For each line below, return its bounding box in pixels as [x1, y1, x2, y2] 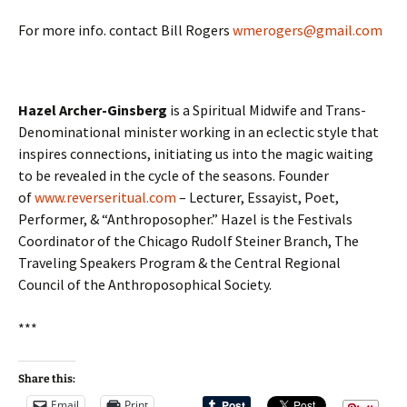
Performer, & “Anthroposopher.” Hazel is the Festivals [18, 209, 352, 228]
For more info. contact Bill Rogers [18, 20, 233, 39]
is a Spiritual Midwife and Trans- [167, 100, 366, 119]
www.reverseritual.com [35, 187, 176, 206]
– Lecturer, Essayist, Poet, [176, 187, 339, 206]
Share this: [18, 372, 75, 385]
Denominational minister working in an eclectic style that [18, 122, 379, 141]
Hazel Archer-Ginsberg [18, 100, 167, 119]
